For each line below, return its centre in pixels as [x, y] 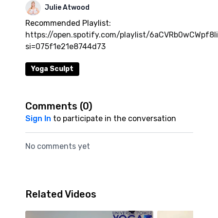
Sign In [38, 118]
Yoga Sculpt [52, 69]
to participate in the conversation [113, 118]
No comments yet [57, 146]
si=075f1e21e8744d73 [65, 46]
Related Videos [61, 194]
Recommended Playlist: [68, 23]
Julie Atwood [67, 8]
